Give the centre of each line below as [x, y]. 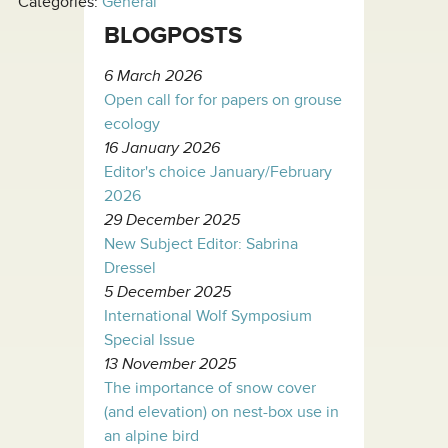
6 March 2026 [153, 75]
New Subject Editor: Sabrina [201, 243]
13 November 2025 [170, 363]
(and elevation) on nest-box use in [221, 411]
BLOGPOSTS [173, 35]
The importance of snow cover [210, 387]
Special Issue [149, 339]
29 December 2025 [172, 219]
